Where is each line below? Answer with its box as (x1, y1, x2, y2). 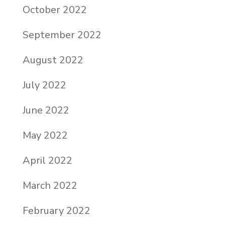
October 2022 (22, 3, 87, 17)
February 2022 (22, 203, 90, 217)
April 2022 (22, 153, 72, 167)
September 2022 (22, 28, 101, 42)
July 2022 (22, 78, 66, 92)
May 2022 (22, 128, 68, 142)
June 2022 (22, 103, 69, 117)
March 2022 (22, 178, 77, 192)
